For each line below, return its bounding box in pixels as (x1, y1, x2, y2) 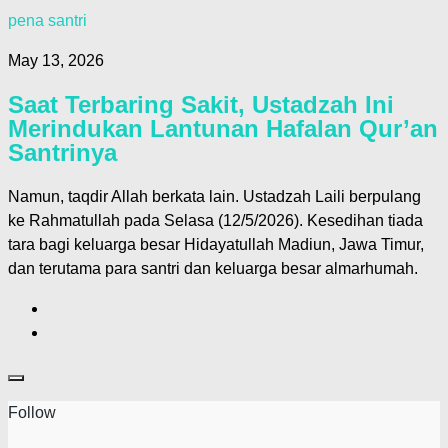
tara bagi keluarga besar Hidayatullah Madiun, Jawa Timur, (8, 235, 424, 253)
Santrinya (8, 138, 117, 166)
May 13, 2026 (8, 51, 104, 69)
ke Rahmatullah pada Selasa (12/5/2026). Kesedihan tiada (8, 211, 423, 229)
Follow (8, 403, 56, 421)
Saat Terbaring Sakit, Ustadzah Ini (8, 90, 394, 118)
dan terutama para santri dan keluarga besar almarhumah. (8, 259, 418, 277)
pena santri (8, 11, 87, 29)
